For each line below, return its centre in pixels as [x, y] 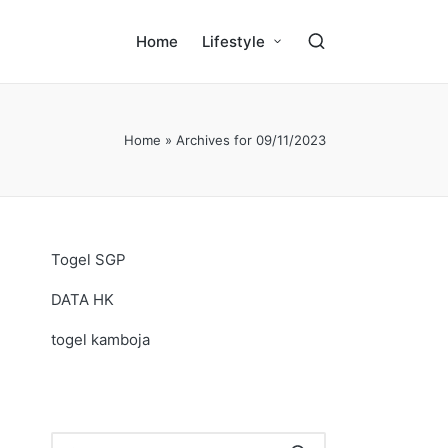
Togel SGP [88, 259]
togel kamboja [100, 339]
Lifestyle [234, 41]
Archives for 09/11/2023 [251, 140]
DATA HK [82, 299]
